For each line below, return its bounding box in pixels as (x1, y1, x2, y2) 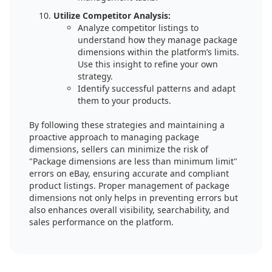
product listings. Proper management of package (29, 180, 229, 191)
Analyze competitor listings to (78, 22, 199, 33)
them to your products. (78, 95, 171, 106)
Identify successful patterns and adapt (78, 83, 236, 94)
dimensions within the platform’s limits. (78, 46, 239, 58)
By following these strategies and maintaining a (29, 119, 225, 131)
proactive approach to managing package (29, 131, 199, 143)
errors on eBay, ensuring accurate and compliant (29, 168, 229, 179)
